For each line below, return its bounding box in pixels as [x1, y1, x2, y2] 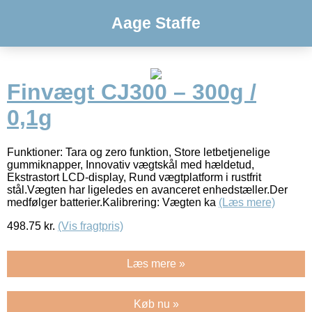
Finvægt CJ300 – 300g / [7, 79, 256, 105]
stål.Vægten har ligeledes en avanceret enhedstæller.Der [7, 183, 288, 196]
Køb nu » [133, 297, 179, 310]
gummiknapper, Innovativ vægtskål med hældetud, [7, 158, 254, 171]
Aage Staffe [111, 14, 201, 32]
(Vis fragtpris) [58, 219, 123, 232]
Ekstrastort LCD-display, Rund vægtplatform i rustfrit [7, 171, 261, 183]
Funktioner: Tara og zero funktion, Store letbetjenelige [7, 146, 270, 158]
